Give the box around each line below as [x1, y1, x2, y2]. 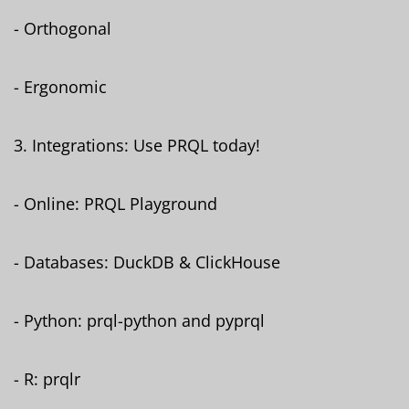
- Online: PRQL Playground [14, 192, 217, 215]
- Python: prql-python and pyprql [14, 309, 265, 331]
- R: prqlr [14, 367, 80, 390]
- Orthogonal [14, 16, 111, 39]
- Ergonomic [14, 75, 107, 98]
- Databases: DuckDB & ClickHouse [14, 250, 280, 273]
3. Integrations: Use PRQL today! [14, 133, 260, 156]
